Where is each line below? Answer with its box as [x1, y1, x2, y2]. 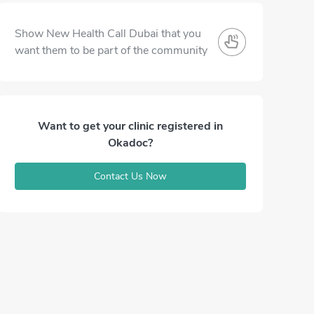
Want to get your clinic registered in [37, 118, 223, 134]
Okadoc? [107, 135, 153, 151]
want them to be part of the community [15, 43, 207, 58]
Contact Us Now [93, 170, 167, 183]
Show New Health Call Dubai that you [15, 26, 201, 41]
